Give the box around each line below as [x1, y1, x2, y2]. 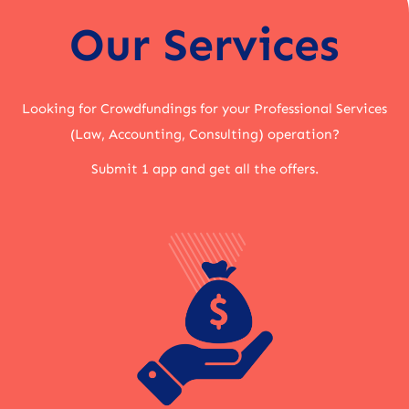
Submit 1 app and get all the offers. [90, 161, 319, 178]
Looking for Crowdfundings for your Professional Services [22, 100, 387, 118]
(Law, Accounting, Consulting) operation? [69, 126, 340, 143]
